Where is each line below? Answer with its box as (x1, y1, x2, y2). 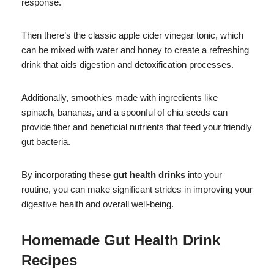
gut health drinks (113, 169, 185, 180)
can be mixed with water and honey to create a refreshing (21, 44, 249, 55)
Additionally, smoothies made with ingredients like (21, 92, 218, 103)
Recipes (21, 251, 77, 268)
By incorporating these (21, 169, 113, 180)
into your (185, 169, 222, 180)
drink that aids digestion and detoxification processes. (21, 59, 234, 70)
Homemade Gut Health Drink (21, 231, 220, 248)
